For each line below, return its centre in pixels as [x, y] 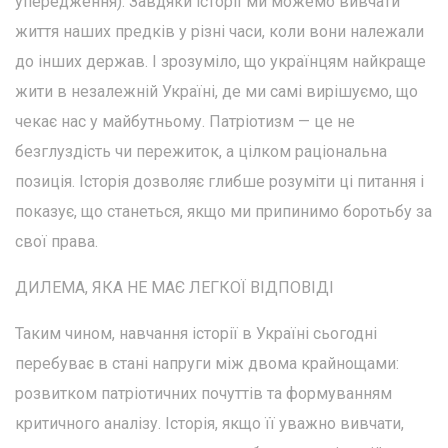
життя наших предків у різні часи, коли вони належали [219, 31]
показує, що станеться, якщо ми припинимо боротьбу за [223, 211]
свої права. [56, 241]
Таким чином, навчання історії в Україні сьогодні [196, 333]
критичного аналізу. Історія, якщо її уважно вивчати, [209, 423]
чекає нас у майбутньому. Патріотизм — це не [185, 121]
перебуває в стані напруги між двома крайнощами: [207, 363]
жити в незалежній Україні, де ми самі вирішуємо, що [216, 91]
